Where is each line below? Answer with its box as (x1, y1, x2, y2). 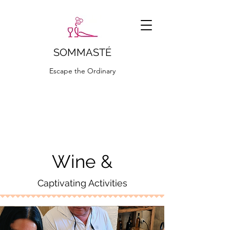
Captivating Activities (37, 178, 127, 188)
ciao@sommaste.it (10, 93, 68, 102)
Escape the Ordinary (49, 66, 116, 75)
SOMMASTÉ (53, 46, 111, 59)
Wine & (52, 151, 112, 172)
